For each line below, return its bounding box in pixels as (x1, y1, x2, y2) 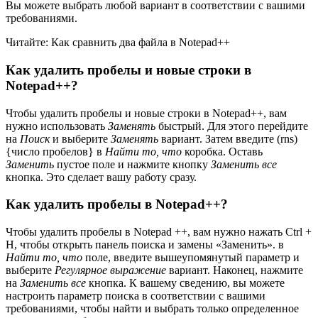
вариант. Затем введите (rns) (161, 132, 297, 145)
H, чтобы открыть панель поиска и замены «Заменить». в (6, 238, 284, 251)
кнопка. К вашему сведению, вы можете (89, 277, 285, 290)
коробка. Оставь (185, 145, 263, 158)
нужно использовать (6, 119, 108, 132)
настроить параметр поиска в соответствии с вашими (6, 290, 265, 302)
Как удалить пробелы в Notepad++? (6, 197, 228, 212)
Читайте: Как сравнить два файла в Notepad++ (6, 36, 230, 49)
